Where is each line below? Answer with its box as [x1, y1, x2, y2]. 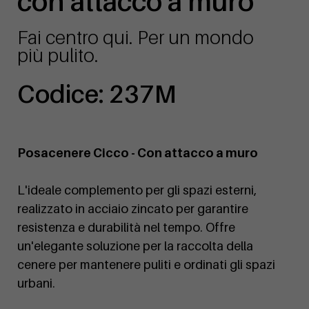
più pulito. [17, 44, 99, 67]
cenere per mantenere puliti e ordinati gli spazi [17, 257, 275, 272]
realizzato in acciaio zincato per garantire [17, 201, 248, 217]
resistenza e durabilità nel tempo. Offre [17, 220, 235, 235]
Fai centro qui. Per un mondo [17, 26, 254, 49]
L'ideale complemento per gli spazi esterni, [17, 183, 257, 198]
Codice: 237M [17, 79, 177, 109]
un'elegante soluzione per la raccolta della [17, 239, 253, 254]
